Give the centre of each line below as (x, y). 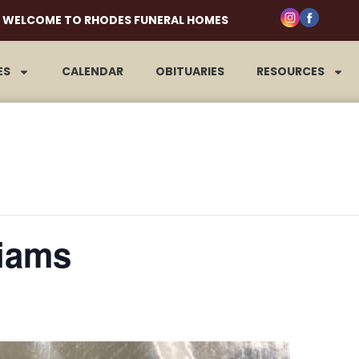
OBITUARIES (190, 71)
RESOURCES (290, 71)
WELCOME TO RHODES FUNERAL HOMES (116, 20)
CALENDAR (92, 71)
